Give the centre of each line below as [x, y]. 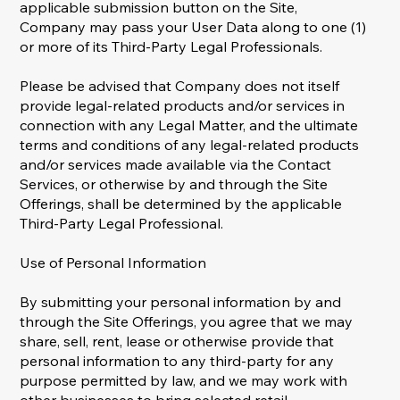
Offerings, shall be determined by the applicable [181, 204]
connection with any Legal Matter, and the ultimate [189, 125]
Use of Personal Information [113, 263]
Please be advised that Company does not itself [180, 86]
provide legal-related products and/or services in [183, 106]
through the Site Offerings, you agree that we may [187, 322]
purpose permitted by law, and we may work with [184, 381]
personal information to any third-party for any [177, 361]
